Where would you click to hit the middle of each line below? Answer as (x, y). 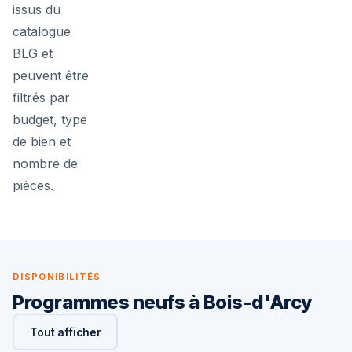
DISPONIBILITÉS (57, 277)
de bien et (42, 141)
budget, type (50, 119)
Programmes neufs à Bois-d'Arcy (163, 302)
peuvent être (51, 75)
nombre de (45, 163)
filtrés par (41, 97)
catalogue (42, 31)
